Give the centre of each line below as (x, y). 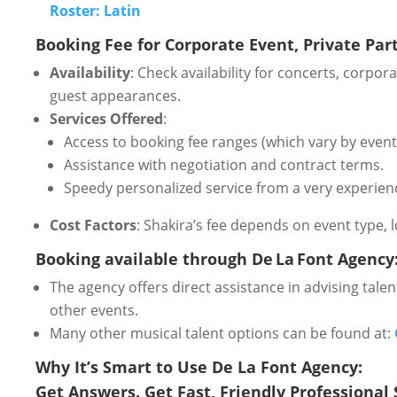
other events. (94, 310)
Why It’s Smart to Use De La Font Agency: (199, 366)
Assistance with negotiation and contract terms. (224, 164)
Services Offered (106, 118)
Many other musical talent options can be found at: (222, 333)
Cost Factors (93, 225)
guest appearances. (115, 95)
